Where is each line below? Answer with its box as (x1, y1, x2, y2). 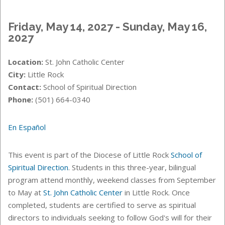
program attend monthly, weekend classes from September (8, 174, 216, 185)
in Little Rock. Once (123, 187, 190, 197)
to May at (8, 187, 43, 197)
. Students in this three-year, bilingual (68, 162, 196, 172)
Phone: (8, 94, 33, 104)
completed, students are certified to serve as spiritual (8, 199, 196, 210)
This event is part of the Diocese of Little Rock (8, 149, 171, 160)
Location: (8, 56, 43, 67)
